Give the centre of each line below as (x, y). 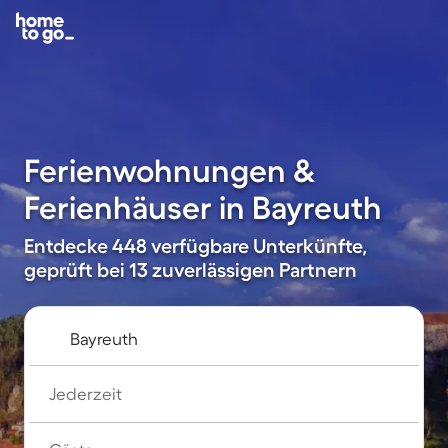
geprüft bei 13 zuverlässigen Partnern (190, 270)
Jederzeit (85, 393)
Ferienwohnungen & (170, 170)
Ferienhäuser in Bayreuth (203, 207)
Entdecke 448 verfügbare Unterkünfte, (195, 246)
